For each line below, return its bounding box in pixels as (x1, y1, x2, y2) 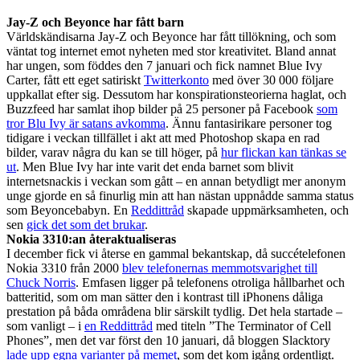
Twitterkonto (144, 72, 209, 87)
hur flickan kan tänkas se (221, 145, 346, 159)
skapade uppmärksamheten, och (184, 202, 349, 217)
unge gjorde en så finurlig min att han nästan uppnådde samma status (6, 188, 354, 202)
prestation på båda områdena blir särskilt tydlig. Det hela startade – (6, 304, 342, 318)
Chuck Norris (6, 275, 76, 289)
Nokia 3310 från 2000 (6, 260, 122, 275)
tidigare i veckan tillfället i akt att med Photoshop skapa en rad (6, 130, 320, 145)
